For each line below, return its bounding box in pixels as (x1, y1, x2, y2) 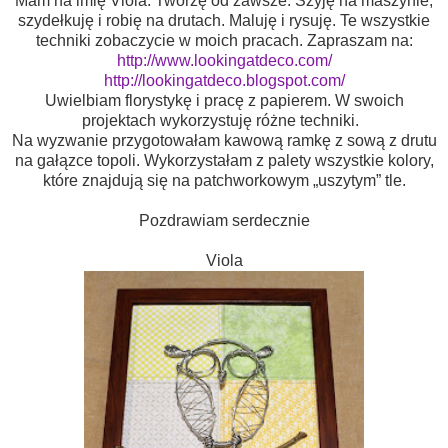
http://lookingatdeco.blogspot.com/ (103, 72, 345, 90)
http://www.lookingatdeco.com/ (116, 52, 332, 70)
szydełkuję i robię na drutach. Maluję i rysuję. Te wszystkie (18, 12, 430, 30)
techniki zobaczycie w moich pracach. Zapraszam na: (35, 32, 413, 50)
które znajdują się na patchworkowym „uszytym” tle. (42, 172, 406, 190)
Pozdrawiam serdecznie (138, 212, 310, 230)
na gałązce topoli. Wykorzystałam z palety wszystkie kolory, (14, 152, 434, 170)
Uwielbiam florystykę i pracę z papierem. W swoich (44, 92, 404, 110)
